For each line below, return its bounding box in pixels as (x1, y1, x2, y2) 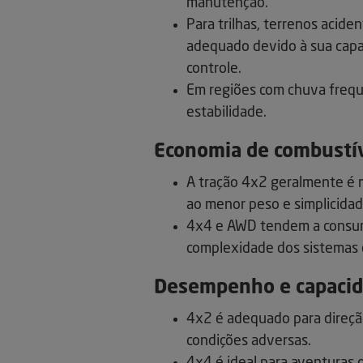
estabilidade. (186, 105, 267, 121)
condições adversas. (186, 334, 311, 349)
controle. (186, 62, 241, 77)
